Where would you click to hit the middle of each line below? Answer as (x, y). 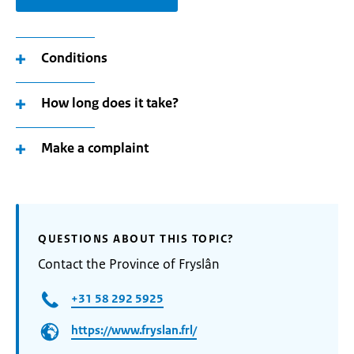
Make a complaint (95, 148)
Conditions (74, 58)
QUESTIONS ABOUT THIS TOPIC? (136, 239)
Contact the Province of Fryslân (129, 264)
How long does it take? (110, 103)
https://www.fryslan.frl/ (134, 330)
